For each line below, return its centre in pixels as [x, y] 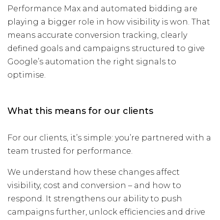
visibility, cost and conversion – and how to [94, 185]
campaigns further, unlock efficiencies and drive [106, 212]
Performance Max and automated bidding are [102, 9]
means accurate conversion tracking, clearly [97, 35]
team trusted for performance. [70, 151]
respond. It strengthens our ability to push [95, 199]
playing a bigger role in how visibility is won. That [109, 22]
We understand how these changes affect [94, 172]
